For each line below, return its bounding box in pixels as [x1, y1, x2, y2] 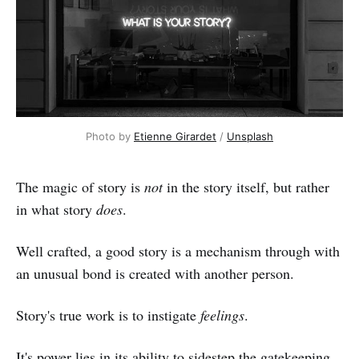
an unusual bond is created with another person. [16, 263, 294, 283]
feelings [200, 305, 244, 325]
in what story [16, 199, 96, 219]
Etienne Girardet [134, 129, 216, 143]
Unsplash [227, 129, 273, 143]
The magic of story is [16, 176, 144, 196]
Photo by [86, 129, 134, 143]
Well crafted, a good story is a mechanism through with [16, 240, 340, 260]
